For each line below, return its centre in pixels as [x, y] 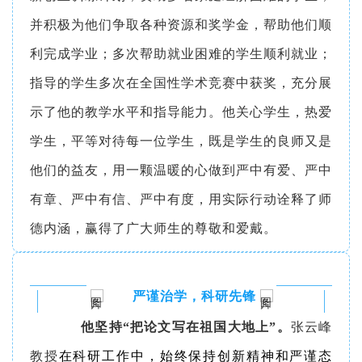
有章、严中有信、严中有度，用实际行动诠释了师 [181, 199]
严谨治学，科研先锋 [194, 296]
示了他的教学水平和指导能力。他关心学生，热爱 [181, 112]
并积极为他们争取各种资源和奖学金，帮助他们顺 [181, 24]
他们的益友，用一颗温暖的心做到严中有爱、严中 [181, 170]
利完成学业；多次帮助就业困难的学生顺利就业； [181, 53]
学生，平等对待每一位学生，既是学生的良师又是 [181, 141]
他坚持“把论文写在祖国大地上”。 [173, 326]
